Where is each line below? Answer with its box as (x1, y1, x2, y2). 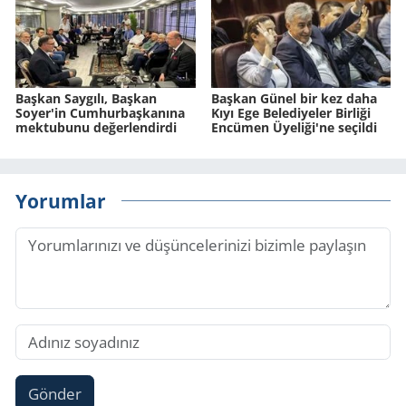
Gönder (27, 382, 82, 404)
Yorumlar (15, 187, 106, 214)
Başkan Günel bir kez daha (210, 90, 377, 108)
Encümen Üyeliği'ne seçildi (210, 119, 377, 137)
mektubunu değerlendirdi (15, 119, 177, 137)
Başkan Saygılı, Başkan (15, 90, 157, 108)
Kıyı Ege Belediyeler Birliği (210, 104, 371, 122)
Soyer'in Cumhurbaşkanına (15, 104, 185, 122)
